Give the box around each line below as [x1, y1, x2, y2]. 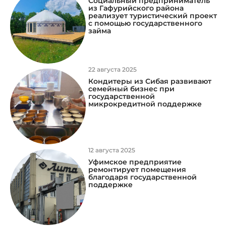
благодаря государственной [88, 172, 197, 182]
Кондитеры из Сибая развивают [88, 76, 211, 86]
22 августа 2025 [88, 65, 137, 73]
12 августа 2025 [88, 146, 135, 154]
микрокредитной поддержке [88, 99, 202, 108]
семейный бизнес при [88, 84, 175, 93]
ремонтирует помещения [88, 164, 186, 174]
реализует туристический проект [88, 11, 217, 20]
